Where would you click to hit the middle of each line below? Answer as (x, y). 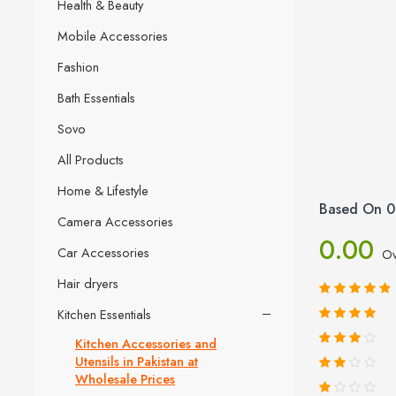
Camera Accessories (115, 221)
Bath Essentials (96, 97)
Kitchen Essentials (104, 314)
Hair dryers (88, 283)
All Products (91, 159)
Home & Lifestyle (103, 190)
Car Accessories (103, 252)
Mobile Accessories (113, 35)
